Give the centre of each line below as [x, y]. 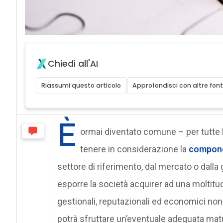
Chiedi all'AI [73, 63]
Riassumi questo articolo [81, 85]
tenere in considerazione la [134, 149]
